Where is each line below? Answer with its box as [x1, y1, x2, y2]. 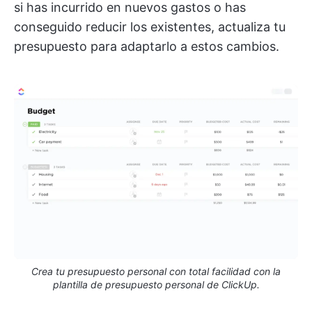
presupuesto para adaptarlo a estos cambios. [14, 38, 279, 54]
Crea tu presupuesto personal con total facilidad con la [31, 265, 281, 277]
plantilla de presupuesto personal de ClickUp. [52, 278, 260, 290]
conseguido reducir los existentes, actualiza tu [14, 19, 286, 34]
